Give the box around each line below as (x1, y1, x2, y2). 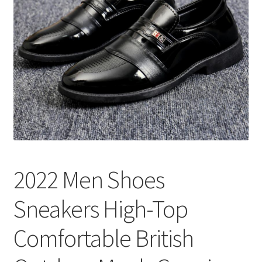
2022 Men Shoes (13, 164, 164, 195)
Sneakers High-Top (13, 194, 188, 225)
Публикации (13, 12, 65, 25)
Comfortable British (13, 223, 194, 254)
